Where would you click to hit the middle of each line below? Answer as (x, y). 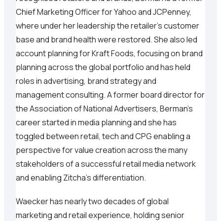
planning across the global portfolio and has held (103, 67)
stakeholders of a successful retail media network (106, 164)
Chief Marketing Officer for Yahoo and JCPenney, (104, 12)
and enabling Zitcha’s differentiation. (81, 178)
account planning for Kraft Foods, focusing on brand (109, 54)
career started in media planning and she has (96, 123)
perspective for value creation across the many (102, 150)
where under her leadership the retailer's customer (108, 26)
